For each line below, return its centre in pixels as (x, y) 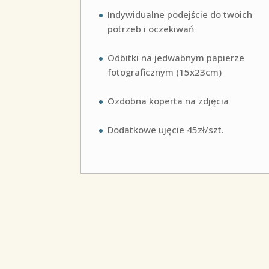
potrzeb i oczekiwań (151, 29)
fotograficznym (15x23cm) (165, 72)
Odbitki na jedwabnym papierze (176, 58)
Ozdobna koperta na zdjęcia (168, 101)
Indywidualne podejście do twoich (180, 15)
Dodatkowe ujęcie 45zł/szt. (166, 130)
